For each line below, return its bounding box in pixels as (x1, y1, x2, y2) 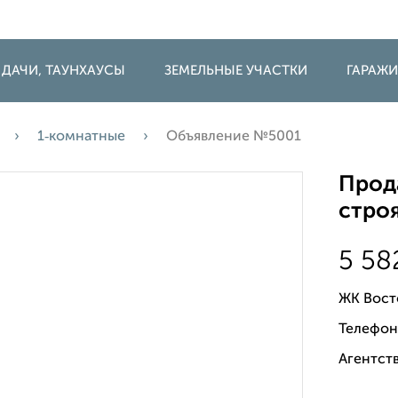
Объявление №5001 (166, 130, 301, 144)
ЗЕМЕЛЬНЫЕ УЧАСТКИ (164, 64, 307, 77)
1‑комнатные (37, 130, 125, 144)
